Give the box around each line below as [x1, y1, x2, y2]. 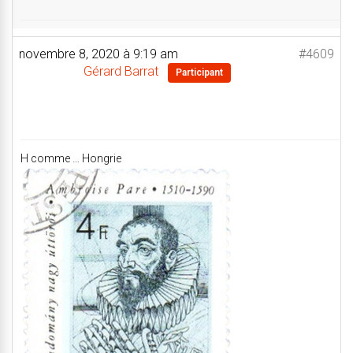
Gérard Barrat [84, 64, 158, 79]
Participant [176, 67, 223, 78]
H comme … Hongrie [20, 152, 121, 165]
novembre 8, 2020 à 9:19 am [19, 46, 178, 61]
